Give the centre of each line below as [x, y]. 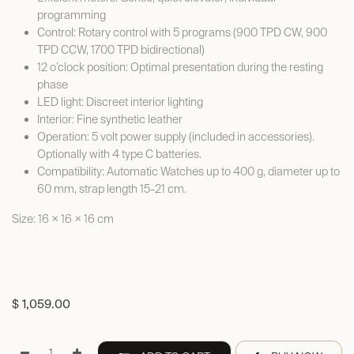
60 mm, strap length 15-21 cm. [112, 189]
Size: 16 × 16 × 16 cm [63, 219]
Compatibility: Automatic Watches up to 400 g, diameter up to [188, 171]
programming [72, 15]
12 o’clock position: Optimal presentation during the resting [180, 67]
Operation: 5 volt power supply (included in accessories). [176, 137]
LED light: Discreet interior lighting [120, 102]
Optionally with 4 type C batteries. [119, 154]
